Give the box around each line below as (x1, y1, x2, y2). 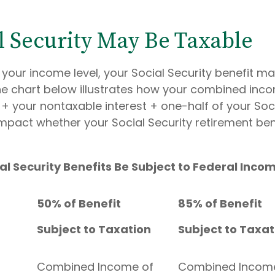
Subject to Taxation (37, 222, 176, 237)
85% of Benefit (178, 196, 262, 211)
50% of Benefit (37, 196, 121, 211)
